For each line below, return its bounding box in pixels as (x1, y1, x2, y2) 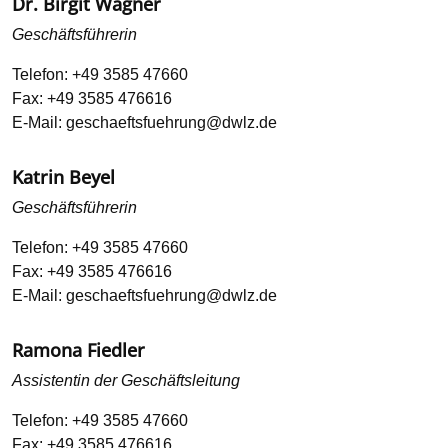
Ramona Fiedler (12, 338, 145, 363)
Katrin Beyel (12, 165, 115, 190)
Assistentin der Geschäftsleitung (12, 372, 240, 390)
